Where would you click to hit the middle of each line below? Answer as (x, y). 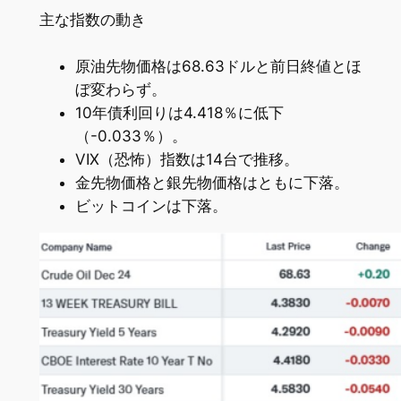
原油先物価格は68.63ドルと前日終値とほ (218, 66)
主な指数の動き (92, 20)
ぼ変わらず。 (120, 89)
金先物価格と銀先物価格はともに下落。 (212, 182)
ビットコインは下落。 (151, 205)
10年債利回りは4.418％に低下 (179, 112)
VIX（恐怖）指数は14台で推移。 (187, 159)
